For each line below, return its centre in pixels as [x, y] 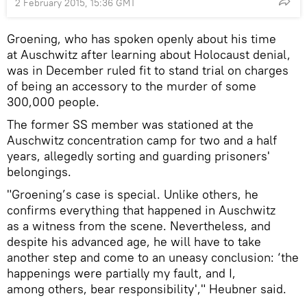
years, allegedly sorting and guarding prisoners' [138, 156]
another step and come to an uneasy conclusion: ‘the [153, 257]
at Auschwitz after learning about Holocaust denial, [149, 54]
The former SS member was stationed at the [130, 124]
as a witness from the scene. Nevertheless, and [139, 225]
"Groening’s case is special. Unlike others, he [133, 194]
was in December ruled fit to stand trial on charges [148, 70]
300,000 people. [53, 101]
